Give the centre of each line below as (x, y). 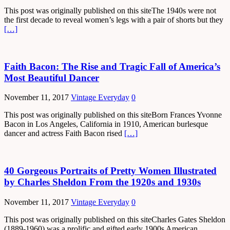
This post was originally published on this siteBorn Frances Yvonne (113, 115)
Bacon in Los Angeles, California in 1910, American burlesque (106, 124)
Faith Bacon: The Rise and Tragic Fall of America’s (112, 66)
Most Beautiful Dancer (52, 78)
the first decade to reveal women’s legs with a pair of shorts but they (114, 20)
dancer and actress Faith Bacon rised (64, 133)
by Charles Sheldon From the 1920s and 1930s (102, 182)
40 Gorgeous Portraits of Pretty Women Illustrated (110, 171)
